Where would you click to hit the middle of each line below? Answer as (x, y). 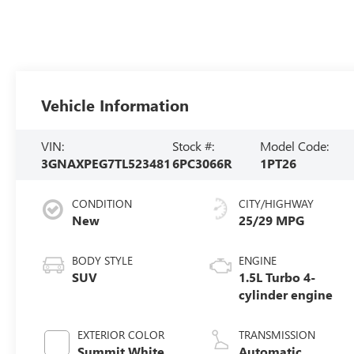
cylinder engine (286, 294)
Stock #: (193, 145)
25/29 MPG (272, 220)
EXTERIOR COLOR (121, 334)
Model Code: (295, 145)
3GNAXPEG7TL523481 (106, 163)
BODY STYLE (103, 260)
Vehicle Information (115, 104)
